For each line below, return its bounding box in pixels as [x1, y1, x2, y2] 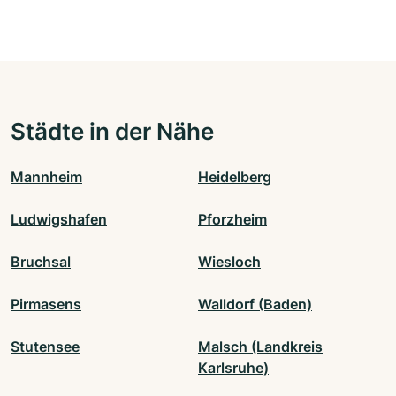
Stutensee [11, 338, 80, 356]
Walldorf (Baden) [198, 295, 312, 314]
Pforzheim [198, 210, 267, 229]
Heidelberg [198, 168, 271, 187]
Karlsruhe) [198, 359, 269, 377]
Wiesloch [198, 253, 261, 271]
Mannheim [11, 168, 82, 187]
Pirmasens [11, 295, 81, 314]
